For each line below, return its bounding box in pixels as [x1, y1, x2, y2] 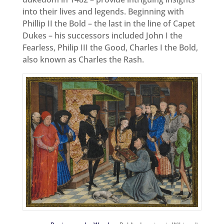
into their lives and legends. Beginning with [22, 6, 184, 17]
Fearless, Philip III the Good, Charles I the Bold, [22, 42, 198, 53]
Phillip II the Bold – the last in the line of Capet [22, 18, 195, 29]
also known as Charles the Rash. [22, 54, 144, 65]
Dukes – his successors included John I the [22, 30, 182, 41]
